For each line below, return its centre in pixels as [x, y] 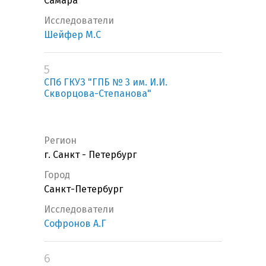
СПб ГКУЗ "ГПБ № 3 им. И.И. [106, 83]
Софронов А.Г [75, 224]
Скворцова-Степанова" [98, 94]
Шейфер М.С [72, 35]
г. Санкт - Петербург [90, 155]
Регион [60, 141]
